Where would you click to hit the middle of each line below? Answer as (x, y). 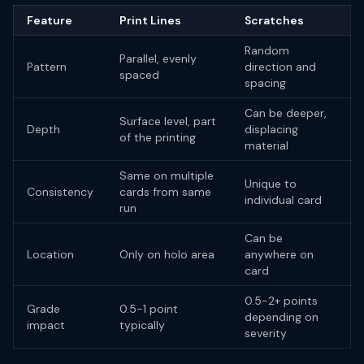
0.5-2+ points (281, 301)
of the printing (158, 137)
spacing (265, 83)
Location (50, 254)
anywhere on (279, 254)
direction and (280, 67)
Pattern (47, 67)
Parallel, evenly (158, 58)
